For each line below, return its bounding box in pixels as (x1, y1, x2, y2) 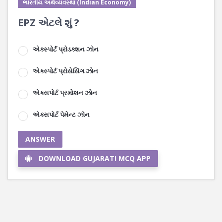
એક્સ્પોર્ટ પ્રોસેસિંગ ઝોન (33, 66, 98, 75)
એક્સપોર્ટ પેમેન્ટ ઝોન (33, 110, 90, 119)
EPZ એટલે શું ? (18, 16, 79, 29)
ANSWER (25, 134, 55, 144)
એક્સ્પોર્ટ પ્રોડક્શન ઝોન (33, 45, 99, 54)
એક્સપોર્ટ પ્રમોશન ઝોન (33, 88, 97, 97)
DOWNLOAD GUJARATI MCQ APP (39, 154, 151, 163)
